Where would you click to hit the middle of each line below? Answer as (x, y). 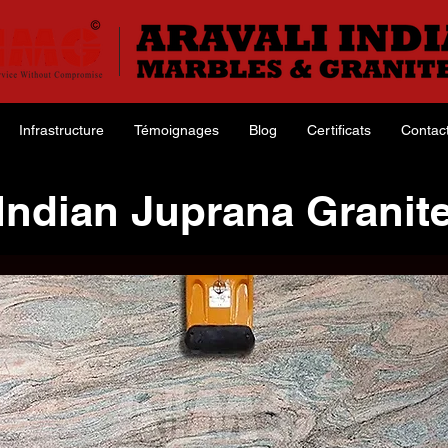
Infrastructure (61, 130)
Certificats (339, 130)
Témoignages (176, 130)
